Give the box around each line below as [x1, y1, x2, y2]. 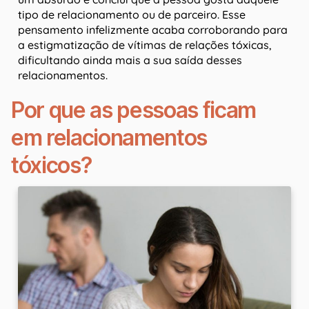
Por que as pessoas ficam [11, 97, 257, 124]
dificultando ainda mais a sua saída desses [18, 53, 242, 68]
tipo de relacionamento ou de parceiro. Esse [18, 8, 246, 22]
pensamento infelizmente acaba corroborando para [18, 23, 288, 37]
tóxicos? [11, 152, 92, 179]
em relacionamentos [11, 124, 208, 152]
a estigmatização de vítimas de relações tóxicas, [18, 38, 272, 52]
